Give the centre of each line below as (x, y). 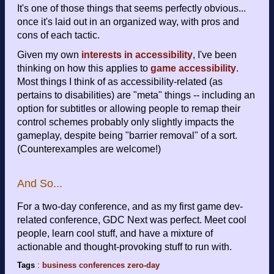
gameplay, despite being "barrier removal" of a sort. (127, 136)
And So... (40, 183)
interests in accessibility (137, 55)
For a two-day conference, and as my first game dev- (130, 207)
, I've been (215, 55)
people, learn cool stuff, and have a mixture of (115, 234)
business (59, 265)
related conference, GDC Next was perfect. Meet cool (132, 220)
